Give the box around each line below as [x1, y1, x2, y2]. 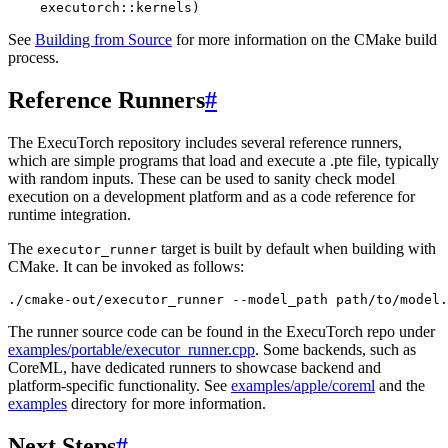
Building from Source [35, 30, 172, 48]
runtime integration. [8, 205, 131, 223]
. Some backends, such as [255, 340, 416, 358]
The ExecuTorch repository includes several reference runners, [8, 133, 402, 151]
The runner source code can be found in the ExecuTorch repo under [8, 322, 435, 340]
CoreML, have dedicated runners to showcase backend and [8, 358, 381, 376]
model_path [248, 291, 328, 307]
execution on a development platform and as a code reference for [8, 187, 415, 205]
